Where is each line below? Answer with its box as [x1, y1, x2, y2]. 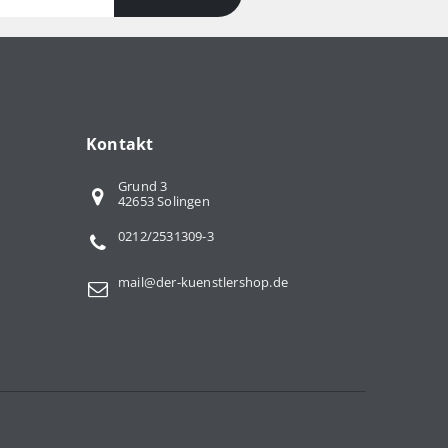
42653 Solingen [118, 191, 210, 210]
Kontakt [86, 132, 154, 155]
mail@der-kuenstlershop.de [118, 272, 288, 291]
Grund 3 [118, 176, 168, 195]
